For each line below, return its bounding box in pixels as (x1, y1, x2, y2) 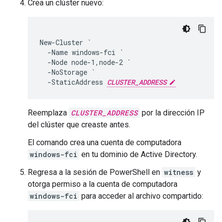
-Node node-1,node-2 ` (40, 57, 131, 67)
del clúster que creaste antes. (28, 119, 130, 129)
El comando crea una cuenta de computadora (28, 137, 181, 147)
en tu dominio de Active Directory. (79, 149, 197, 159)
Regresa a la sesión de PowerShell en (28, 167, 162, 177)
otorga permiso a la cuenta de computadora (28, 179, 177, 189)
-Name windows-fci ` (40, 47, 123, 57)
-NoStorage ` (40, 67, 95, 77)
